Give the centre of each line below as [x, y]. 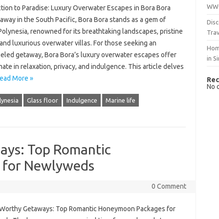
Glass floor [42, 100]
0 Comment [169, 186]
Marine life [120, 100]
